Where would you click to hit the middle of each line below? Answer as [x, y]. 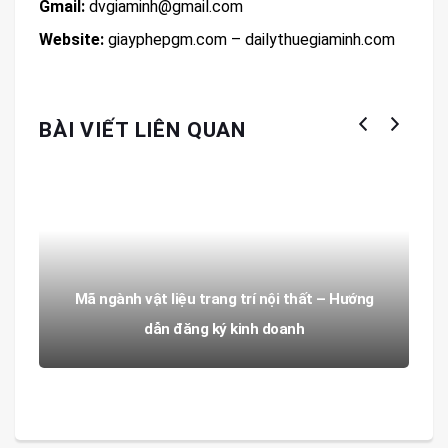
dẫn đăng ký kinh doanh [224, 328]
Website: [71, 39]
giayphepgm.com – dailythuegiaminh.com [249, 39]
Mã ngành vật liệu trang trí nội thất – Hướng [224, 298]
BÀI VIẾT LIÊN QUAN [143, 129]
